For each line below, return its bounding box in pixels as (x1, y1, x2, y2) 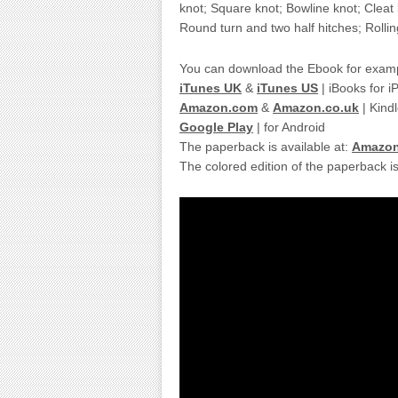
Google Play (179, 120, 253, 134)
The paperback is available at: (179, 139, 352, 154)
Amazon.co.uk (273, 100, 359, 115)
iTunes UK (179, 81, 242, 95)
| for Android (253, 120, 325, 134)
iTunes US (257, 81, 318, 95)
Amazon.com (179, 100, 258, 115)
